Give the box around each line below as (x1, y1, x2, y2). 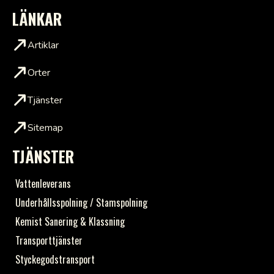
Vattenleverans (15, 176, 71, 191)
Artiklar (28, 38, 59, 52)
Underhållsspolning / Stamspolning (15, 195, 147, 210)
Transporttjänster (15, 233, 85, 248)
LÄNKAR (12, 7, 62, 31)
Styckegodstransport (15, 252, 95, 267)
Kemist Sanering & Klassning (15, 214, 125, 229)
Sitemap (28, 120, 63, 135)
